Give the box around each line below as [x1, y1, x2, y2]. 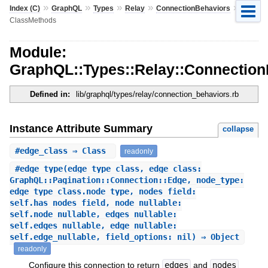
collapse [223, 124, 254, 133]
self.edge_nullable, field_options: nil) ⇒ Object [9, 232, 239, 242]
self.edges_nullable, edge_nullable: [9, 221, 177, 231]
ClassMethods [9, 16, 56, 25]
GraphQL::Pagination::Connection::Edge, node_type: [9, 175, 244, 185]
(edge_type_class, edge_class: [62, 164, 202, 174]
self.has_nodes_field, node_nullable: [9, 198, 182, 208]
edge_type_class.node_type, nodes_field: [9, 187, 196, 197]
